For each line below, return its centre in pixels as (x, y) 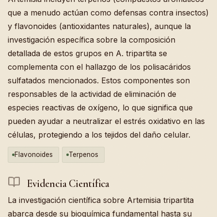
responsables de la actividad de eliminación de (92, 94)
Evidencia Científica (67, 183)
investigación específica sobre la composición (92, 39)
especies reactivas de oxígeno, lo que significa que (100, 107)
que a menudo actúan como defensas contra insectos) (108, 12)
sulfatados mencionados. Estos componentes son (99, 80)
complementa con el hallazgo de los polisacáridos (99, 67)
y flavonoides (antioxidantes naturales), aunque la (99, 26)
